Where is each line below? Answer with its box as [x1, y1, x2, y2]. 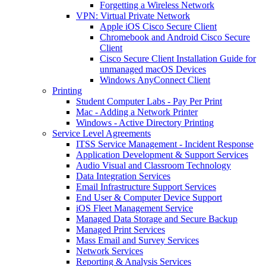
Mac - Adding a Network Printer [76, 107, 198, 118]
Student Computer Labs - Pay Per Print [76, 96, 222, 107]
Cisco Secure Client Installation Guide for [100, 53, 256, 64]
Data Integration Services [76, 171, 170, 182]
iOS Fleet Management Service [76, 203, 193, 214]
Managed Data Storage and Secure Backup [76, 214, 237, 224]
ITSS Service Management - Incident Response [76, 139, 254, 150]
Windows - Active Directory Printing [76, 118, 214, 128]
